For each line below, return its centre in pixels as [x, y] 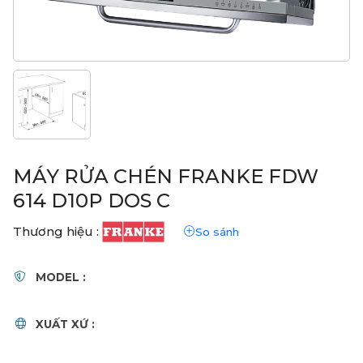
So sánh [217, 231]
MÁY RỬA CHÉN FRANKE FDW [165, 177]
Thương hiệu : [56, 232]
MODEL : [60, 277]
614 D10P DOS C [91, 201]
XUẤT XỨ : [65, 324]
